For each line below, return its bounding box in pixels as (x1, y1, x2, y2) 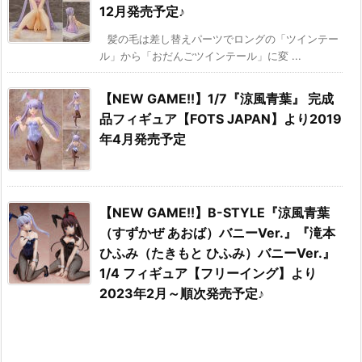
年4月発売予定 (99, 131, 186, 148)
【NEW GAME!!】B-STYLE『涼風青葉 (99, 204, 330, 221)
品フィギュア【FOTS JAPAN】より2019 (99, 111, 342, 128)
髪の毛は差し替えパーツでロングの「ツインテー (107, 32, 339, 46)
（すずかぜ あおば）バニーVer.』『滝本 (99, 225, 335, 242)
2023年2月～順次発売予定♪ (99, 285, 264, 302)
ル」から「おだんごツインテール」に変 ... (99, 49, 301, 63)
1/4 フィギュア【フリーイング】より (99, 265, 317, 282)
